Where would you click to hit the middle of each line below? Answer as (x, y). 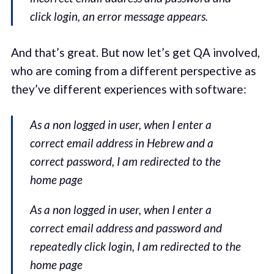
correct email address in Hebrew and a (122, 143)
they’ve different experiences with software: (128, 89)
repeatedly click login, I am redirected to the (136, 246)
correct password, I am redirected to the (126, 161)
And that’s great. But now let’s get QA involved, (135, 52)
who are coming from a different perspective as (133, 70)
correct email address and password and (126, 228)
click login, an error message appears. (119, 17)
